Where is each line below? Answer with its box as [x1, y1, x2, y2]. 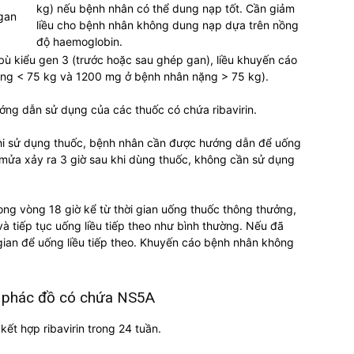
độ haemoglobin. [36, 35, 122, 49]
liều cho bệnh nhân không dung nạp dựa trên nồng [36, 18, 299, 32]
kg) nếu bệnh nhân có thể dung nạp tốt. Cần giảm [36, 2, 295, 16]
